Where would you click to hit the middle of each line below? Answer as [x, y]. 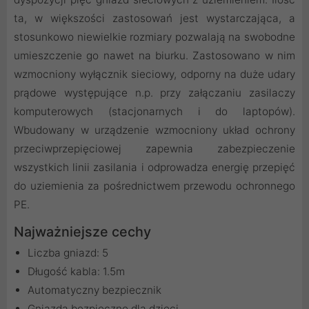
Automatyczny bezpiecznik [94, 290]
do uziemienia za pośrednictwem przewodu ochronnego [154, 186]
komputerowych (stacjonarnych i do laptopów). [154, 111]
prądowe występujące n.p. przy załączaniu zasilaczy [154, 92]
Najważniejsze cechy [82, 231]
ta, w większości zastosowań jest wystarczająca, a [154, 18]
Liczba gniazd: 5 [68, 252]
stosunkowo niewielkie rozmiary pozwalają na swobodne [154, 37]
